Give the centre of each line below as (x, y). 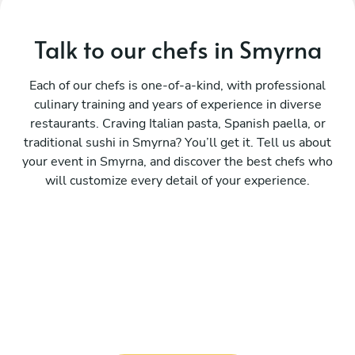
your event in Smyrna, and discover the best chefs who (177, 162)
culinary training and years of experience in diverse (177, 105)
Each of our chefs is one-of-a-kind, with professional (177, 86)
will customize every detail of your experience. (177, 181)
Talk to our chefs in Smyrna (177, 49)
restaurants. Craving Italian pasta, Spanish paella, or (177, 124)
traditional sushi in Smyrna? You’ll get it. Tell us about (177, 143)
